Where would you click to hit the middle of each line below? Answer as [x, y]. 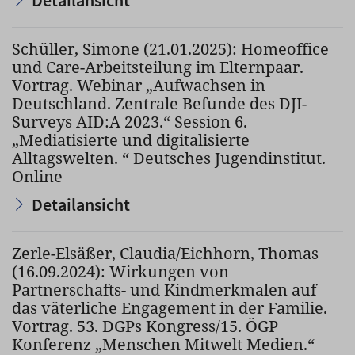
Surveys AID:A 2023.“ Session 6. [130, 122]
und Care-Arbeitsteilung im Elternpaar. [158, 67]
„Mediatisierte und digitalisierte [131, 140]
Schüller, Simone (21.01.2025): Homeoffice [170, 49]
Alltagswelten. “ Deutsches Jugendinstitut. [169, 158]
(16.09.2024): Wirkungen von [120, 271]
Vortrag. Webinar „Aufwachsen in [139, 85]
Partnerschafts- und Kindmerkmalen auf [164, 290]
